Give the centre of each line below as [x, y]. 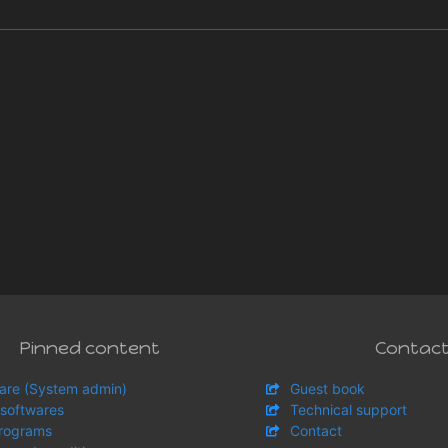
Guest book [327, 388]
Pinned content [90, 347]
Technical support [348, 409]
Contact [316, 430]
